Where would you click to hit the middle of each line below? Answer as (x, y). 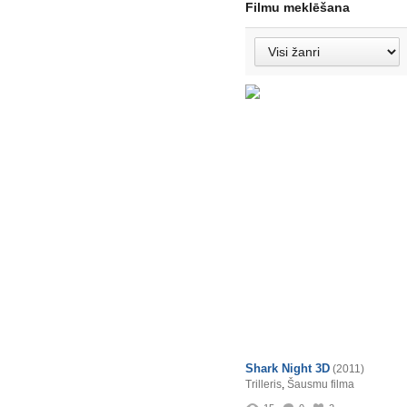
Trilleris (263, 384)
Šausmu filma (321, 384)
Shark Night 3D (288, 368)
